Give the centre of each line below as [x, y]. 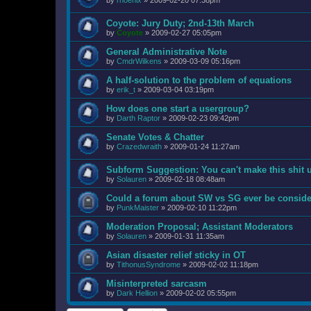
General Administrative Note [167, 52]
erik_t [126, 90]
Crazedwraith [139, 147]
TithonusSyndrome [149, 264]
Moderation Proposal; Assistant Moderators [200, 226]
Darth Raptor [138, 118]
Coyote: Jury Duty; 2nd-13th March [180, 24]
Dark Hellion [137, 293]
